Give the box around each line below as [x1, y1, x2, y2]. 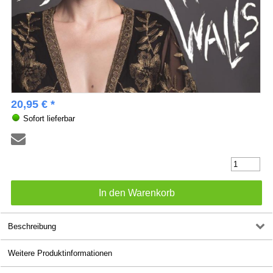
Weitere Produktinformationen [8, 249, 113, 258]
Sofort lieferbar [20, 113, 75, 123]
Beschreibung [8, 222, 57, 232]
